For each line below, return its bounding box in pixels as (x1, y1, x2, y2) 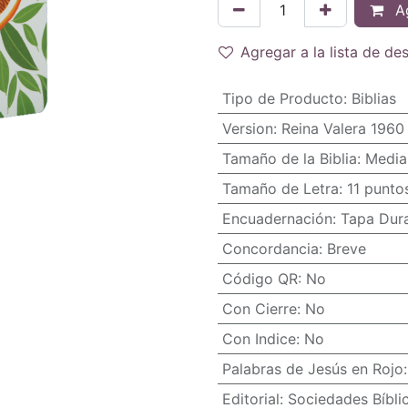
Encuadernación (221, 209, 332, 228)
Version (221, 119, 273, 138)
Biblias (351, 89, 396, 107)
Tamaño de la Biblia (221, 149, 357, 168)
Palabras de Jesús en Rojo (221, 360, 403, 378)
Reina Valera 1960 (280, 119, 404, 138)
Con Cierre (221, 300, 297, 318)
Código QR (221, 270, 298, 288)
